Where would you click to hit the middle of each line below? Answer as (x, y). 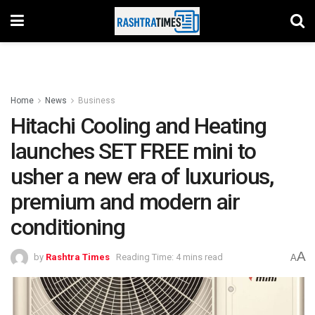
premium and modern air (125, 202)
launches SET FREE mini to (133, 151)
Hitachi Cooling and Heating (139, 126)
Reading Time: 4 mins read (169, 257)
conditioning (68, 227)
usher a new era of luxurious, (142, 176)
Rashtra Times (78, 257)
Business (97, 101)
